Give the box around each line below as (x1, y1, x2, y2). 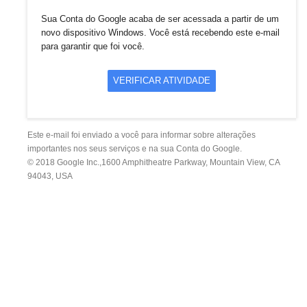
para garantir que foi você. (41, 41, 145, 51)
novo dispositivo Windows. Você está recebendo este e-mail (41, 27, 280, 38)
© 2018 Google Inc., (27, 158, 101, 167)
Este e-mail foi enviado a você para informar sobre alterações (27, 130, 256, 140)
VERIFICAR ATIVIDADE (113, 75, 210, 86)
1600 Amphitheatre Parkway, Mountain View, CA (101, 158, 280, 167)
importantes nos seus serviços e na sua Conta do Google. (27, 144, 242, 153)
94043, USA (27, 171, 73, 181)
